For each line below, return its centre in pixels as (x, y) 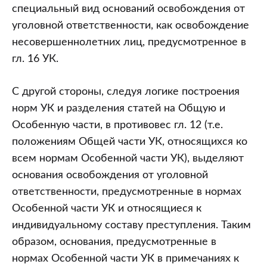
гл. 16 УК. (35, 59)
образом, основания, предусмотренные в (114, 242)
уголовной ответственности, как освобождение (131, 25)
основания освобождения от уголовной (110, 175)
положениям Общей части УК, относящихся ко (130, 142)
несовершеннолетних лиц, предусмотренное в (129, 42)
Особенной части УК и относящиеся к (107, 208)
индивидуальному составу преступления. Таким (131, 225)
